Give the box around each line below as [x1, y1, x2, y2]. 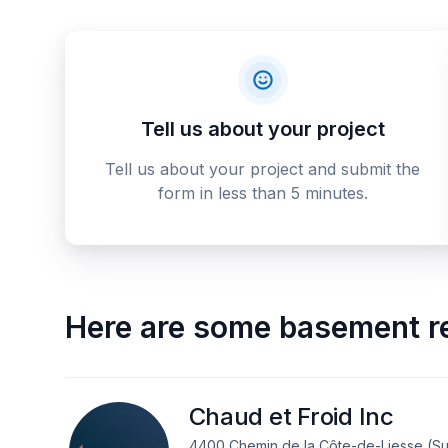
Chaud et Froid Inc [188, 402, 394, 431]
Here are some [64, 309, 271, 345]
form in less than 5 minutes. [157, 183, 368, 203]
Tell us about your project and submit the [105, 159, 421, 179]
